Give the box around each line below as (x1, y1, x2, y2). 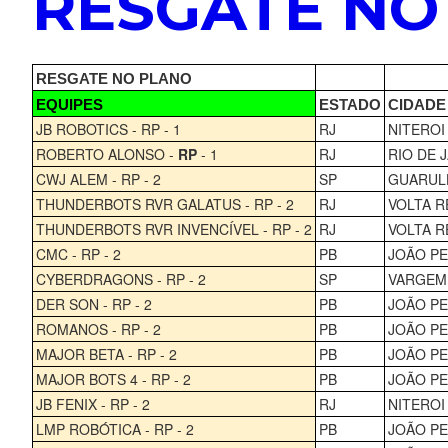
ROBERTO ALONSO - (35, 143, 178, 164)
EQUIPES (35, 96, 103, 113)
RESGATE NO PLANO (35, 70, 192, 87)
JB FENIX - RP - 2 (35, 393, 150, 414)
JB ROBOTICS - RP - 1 (35, 118, 181, 139)
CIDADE (387, 96, 446, 113)
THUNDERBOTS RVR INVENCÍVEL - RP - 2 (35, 218, 312, 239)
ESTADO (318, 96, 381, 113)
